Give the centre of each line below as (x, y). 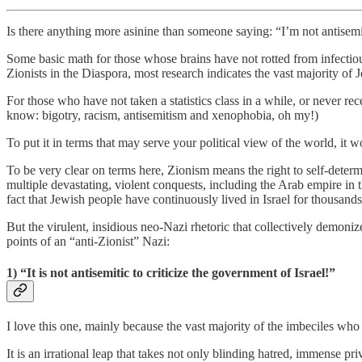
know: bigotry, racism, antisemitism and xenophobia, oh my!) (162, 115)
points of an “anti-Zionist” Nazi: (88, 241)
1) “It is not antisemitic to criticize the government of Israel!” (171, 273)
